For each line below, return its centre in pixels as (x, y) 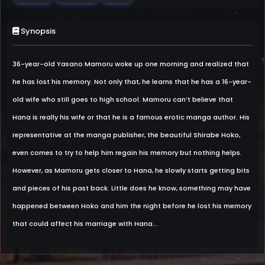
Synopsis (37, 31)
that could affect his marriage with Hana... (85, 224)
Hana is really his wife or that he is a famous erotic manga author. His (131, 117)
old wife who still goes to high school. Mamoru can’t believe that (123, 99)
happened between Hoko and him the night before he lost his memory (132, 206)
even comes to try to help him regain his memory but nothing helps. (127, 153)
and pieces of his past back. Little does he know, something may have (132, 188)
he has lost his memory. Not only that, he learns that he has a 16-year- (132, 82)
